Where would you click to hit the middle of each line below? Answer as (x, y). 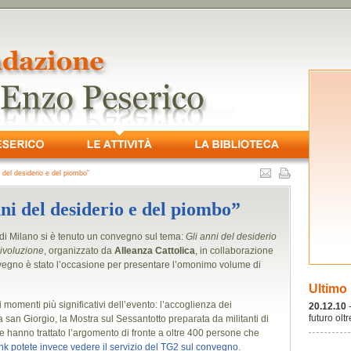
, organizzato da (79, 251)
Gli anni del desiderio (231, 237)
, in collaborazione (234, 251)
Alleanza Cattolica (155, 251)
